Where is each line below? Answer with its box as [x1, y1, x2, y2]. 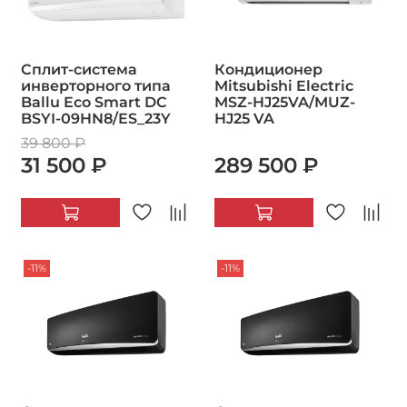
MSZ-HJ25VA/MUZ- [214, 94, 355, 112]
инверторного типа [21, 77, 171, 95]
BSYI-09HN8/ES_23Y [21, 110, 171, 128]
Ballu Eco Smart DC [21, 94, 166, 112]
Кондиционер [214, 61, 323, 79]
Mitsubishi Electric [214, 77, 353, 95]
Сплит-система [21, 61, 137, 79]
